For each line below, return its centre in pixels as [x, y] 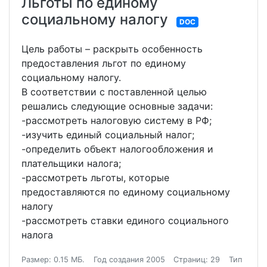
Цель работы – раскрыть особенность [112, 49]
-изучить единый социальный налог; [108, 135]
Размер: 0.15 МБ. [53, 260]
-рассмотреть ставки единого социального [125, 221]
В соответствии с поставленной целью [114, 92]
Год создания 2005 [129, 260]
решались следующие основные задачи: [117, 106]
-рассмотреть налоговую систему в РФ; [118, 120]
